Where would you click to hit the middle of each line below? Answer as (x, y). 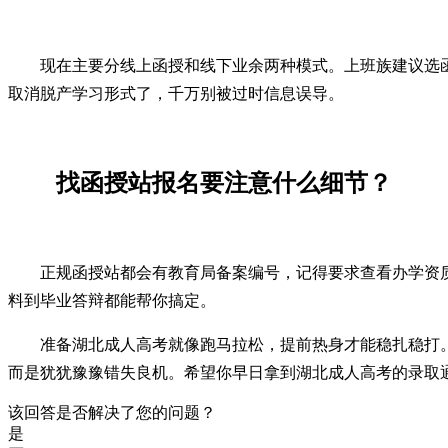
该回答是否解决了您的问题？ (112, 412)
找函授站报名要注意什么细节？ (224, 182)
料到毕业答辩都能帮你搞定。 (112, 300)
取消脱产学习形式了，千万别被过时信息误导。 (176, 93)
